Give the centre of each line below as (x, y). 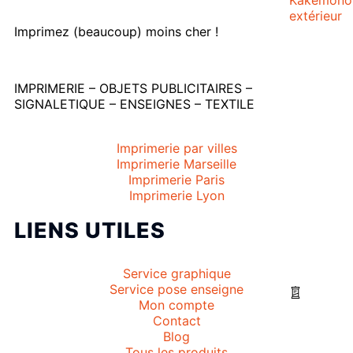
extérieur (316, 15)
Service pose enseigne (176, 290)
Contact (176, 321)
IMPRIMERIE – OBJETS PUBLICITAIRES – (133, 89)
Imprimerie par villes (176, 149)
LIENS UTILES (90, 231)
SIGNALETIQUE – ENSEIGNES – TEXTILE (134, 104)
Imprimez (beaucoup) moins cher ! (116, 32)
